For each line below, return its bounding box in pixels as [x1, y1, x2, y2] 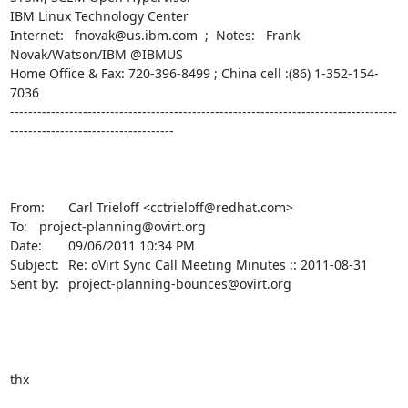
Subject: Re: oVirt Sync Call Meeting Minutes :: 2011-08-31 [9, 255, 59, 273]
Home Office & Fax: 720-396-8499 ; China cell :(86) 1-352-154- [9, 64, 379, 82]
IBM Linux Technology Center [9, 6, 189, 25]
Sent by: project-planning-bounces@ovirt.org [9, 274, 59, 292]
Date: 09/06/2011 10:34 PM [9, 236, 42, 254]
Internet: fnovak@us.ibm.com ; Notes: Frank [9, 25, 300, 44]
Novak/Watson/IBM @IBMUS [9, 45, 183, 63]
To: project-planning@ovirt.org [9, 217, 27, 235]
